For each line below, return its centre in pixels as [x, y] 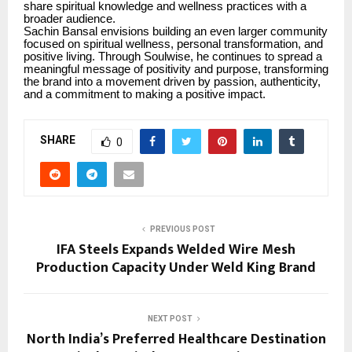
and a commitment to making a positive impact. [145, 94]
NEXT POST [170, 318]
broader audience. [70, 18]
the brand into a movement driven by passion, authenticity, [172, 81]
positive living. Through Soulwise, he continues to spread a [173, 56]
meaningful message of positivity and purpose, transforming [176, 69]
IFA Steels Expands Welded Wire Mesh [176, 249]
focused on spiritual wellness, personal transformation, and [173, 44]
